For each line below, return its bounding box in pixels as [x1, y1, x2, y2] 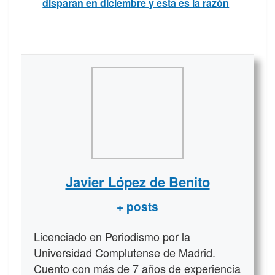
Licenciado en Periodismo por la [34, 228, 190, 245]
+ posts [117, 198, 158, 215]
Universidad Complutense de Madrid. [34, 244, 215, 261]
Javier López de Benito [65, 172, 210, 192]
